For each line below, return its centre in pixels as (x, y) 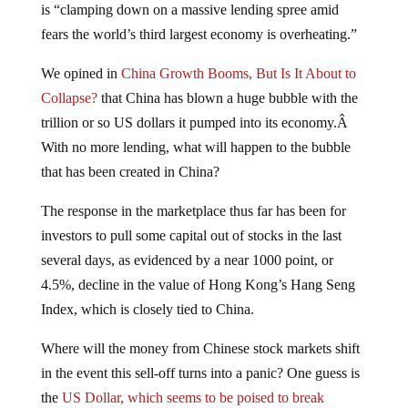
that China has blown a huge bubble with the (227, 83)
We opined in (81, 59)
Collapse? (69, 83)
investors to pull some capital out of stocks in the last (191, 221)
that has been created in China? (130, 157)
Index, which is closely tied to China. (147, 295)
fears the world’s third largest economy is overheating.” (199, 20)
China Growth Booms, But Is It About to (238, 59)
